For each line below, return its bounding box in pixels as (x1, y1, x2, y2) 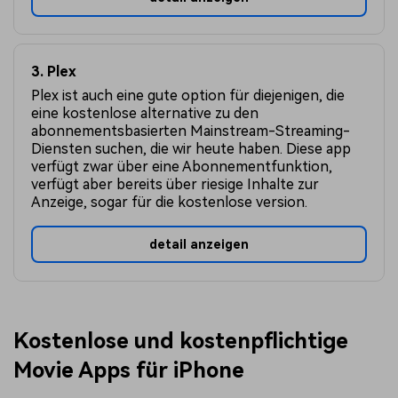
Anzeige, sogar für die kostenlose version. (31, 193, 308, 211)
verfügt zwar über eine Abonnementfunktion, (31, 157, 333, 175)
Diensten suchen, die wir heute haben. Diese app (31, 139, 352, 157)
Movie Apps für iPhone (13, 357, 244, 383)
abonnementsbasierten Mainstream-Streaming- (31, 122, 351, 139)
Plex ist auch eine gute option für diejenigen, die (31, 86, 346, 104)
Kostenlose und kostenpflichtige (13, 328, 348, 354)
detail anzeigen (149, 236, 249, 251)
